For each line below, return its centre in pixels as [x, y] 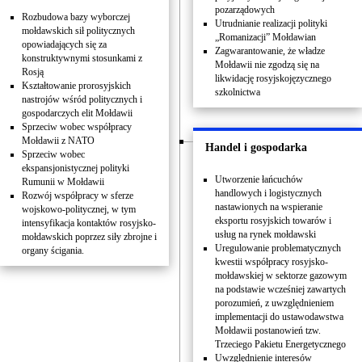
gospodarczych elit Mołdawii [77, 113]
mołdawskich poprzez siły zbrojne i [89, 237]
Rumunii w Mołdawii [63, 182]
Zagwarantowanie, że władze [270, 51]
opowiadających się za [64, 44]
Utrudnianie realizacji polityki [271, 23]
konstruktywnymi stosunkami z [82, 58]
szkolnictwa [238, 92]
